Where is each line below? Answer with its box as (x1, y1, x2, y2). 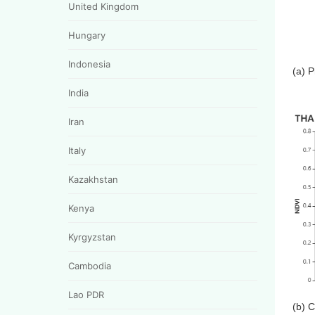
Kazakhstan (68, 173, 118, 185)
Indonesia (68, 58, 110, 70)
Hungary (68, 29, 105, 41)
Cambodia (68, 259, 111, 271)
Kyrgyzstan (68, 231, 116, 243)
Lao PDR (68, 288, 104, 300)
